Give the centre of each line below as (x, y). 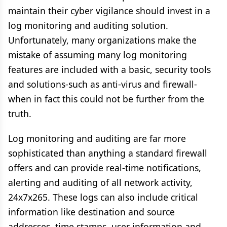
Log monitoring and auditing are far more (97, 138)
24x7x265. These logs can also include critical (103, 197)
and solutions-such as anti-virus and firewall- (103, 84)
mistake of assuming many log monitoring (98, 55)
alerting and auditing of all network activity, (100, 182)
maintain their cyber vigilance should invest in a (109, 11)
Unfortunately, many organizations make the (102, 40)
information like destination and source (91, 212)
